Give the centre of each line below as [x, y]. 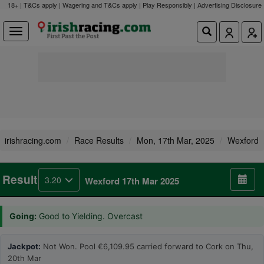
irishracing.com [33, 140]
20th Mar [24, 258]
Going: [23, 216]
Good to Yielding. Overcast [90, 216]
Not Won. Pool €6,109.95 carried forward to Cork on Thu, [147, 246]
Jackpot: [24, 246]
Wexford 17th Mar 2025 [132, 181]
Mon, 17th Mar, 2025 [176, 140]
